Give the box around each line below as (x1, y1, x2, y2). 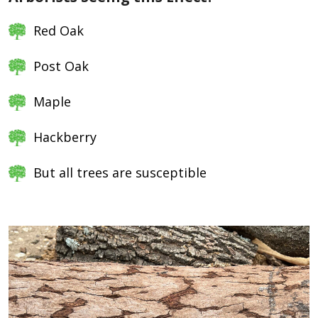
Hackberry (33, 128, 100, 146)
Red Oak (33, 22, 84, 40)
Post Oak (33, 57, 89, 75)
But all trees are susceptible (33, 164, 210, 182)
